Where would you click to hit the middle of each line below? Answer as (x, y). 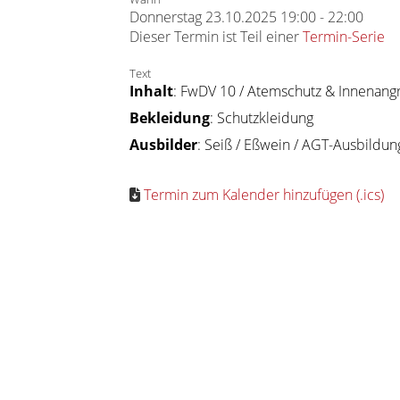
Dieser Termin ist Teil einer (216, 37)
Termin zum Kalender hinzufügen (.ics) (264, 195)
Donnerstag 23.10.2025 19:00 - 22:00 (246, 17)
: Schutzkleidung (262, 118)
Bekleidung (170, 118)
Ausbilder (163, 145)
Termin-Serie (344, 37)
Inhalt (151, 91)
